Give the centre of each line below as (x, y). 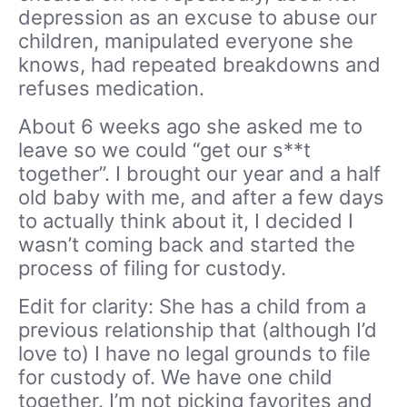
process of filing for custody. (152, 268)
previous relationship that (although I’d (198, 329)
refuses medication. (111, 88)
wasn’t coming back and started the (187, 244)
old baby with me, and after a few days (201, 197)
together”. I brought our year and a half (199, 173)
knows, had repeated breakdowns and (199, 64)
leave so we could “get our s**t (164, 149)
